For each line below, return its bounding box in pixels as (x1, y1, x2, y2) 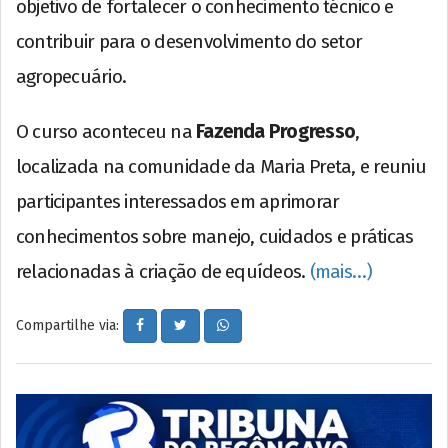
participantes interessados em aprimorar (16, 190, 340, 214)
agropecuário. (16, 65, 127, 89)
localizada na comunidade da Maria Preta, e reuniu (16, 155, 426, 179)
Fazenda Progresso (196, 120, 356, 144)
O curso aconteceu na (16, 120, 197, 144)
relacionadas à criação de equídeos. (16, 260, 310, 284)
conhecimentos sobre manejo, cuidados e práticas (16, 225, 414, 249)
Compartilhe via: (16, 316, 123, 334)
